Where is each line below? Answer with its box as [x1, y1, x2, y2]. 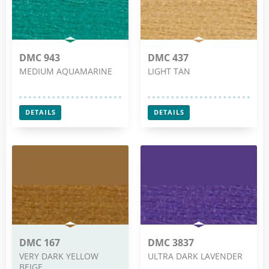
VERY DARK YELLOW [19, 250, 98, 262]
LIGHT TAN [148, 65, 190, 77]
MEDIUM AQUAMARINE [19, 65, 112, 77]
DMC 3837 [148, 235, 194, 249]
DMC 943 [19, 50, 60, 64]
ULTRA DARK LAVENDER [148, 250, 243, 262]
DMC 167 [19, 235, 60, 249]
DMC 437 [148, 50, 189, 64]
